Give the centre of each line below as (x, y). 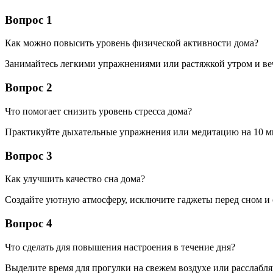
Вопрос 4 (29, 223)
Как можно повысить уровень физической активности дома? (132, 43)
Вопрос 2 (29, 88)
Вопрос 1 (29, 19)
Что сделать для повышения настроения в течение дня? (120, 247)
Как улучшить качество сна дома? (75, 179)
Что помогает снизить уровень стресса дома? (98, 111)
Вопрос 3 (29, 155)
